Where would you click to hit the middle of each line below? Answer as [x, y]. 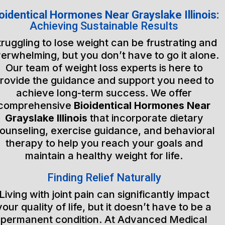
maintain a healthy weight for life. [104, 156]
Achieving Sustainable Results [104, 26]
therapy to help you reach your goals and [104, 143]
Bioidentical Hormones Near [142, 105]
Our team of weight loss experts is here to [104, 68]
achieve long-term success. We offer [104, 93]
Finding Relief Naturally [104, 178]
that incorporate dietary [145, 118]
